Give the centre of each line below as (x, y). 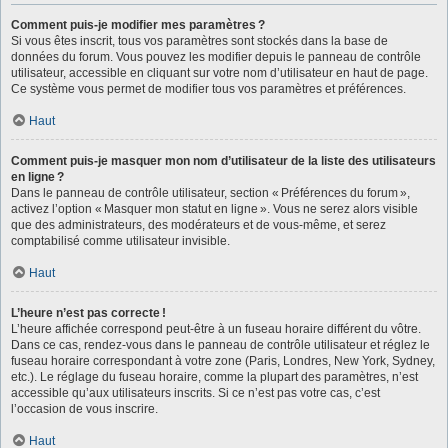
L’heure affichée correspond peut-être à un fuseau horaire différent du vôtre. (216, 329)
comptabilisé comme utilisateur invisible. (120, 241)
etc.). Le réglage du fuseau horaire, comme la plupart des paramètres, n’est (214, 377)
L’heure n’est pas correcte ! (88, 313)
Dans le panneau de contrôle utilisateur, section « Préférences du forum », (210, 193)
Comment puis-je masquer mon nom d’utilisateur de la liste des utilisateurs (223, 161)
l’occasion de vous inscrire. (84, 409)
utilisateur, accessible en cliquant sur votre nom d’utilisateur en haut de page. (219, 73)
